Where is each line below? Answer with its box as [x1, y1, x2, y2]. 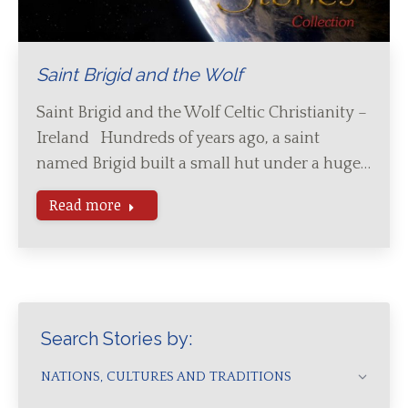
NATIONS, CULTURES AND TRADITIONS [41, 369, 291, 384]
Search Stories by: [41, 328, 192, 350]
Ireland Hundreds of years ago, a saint [36, 129, 320, 148]
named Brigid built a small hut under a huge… [36, 155, 371, 173]
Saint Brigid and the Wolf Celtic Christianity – [36, 104, 367, 122]
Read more [49, 195, 121, 215]
